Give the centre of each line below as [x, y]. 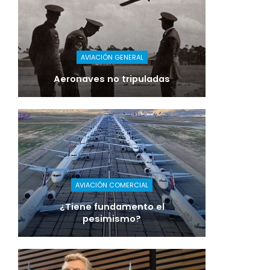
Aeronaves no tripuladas [112, 79]
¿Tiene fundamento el [112, 206]
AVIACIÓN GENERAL [112, 58]
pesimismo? [112, 218]
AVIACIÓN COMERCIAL [112, 185]
